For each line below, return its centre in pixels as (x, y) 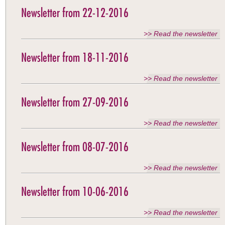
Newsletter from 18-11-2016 (75, 57)
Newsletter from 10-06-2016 (75, 191)
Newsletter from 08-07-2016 (75, 147)
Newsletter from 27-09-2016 (75, 102)
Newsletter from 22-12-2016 (75, 13)
